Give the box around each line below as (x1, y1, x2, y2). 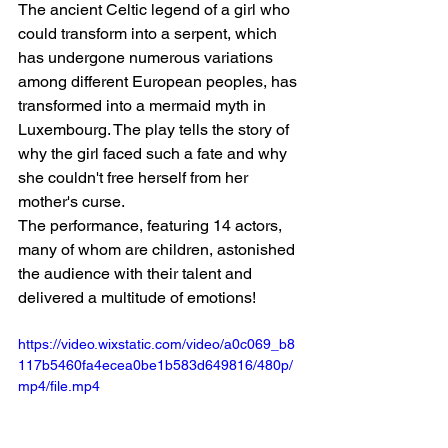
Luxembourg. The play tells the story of (18, 120, 293, 139)
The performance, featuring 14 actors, (18, 216, 286, 235)
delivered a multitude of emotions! (18, 288, 256, 307)
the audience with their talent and (18, 264, 256, 283)
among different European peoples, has (18, 72, 301, 91)
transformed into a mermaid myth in (18, 96, 270, 115)
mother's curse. (18, 192, 125, 211)
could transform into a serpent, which (18, 24, 281, 43)
